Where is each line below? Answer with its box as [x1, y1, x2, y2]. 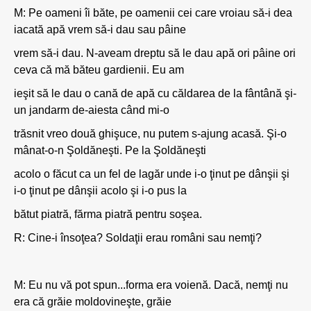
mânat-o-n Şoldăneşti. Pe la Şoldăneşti [14, 144, 206, 156]
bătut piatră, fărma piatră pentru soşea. [14, 208, 202, 220]
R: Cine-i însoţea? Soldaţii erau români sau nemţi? [14, 232, 262, 244]
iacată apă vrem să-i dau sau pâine [14, 24, 186, 35]
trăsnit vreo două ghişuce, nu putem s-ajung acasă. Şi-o [14, 128, 287, 140]
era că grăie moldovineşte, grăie [14, 296, 171, 308]
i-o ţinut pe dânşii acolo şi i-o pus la [14, 185, 187, 196]
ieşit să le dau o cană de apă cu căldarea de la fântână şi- [14, 87, 296, 99]
